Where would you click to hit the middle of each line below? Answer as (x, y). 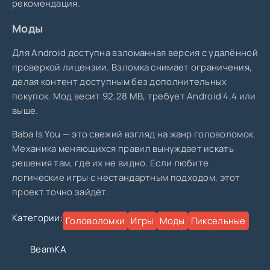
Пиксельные (218, 221)
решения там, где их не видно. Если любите (111, 163)
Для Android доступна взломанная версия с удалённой (135, 52)
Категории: (37, 218)
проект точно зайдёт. (61, 192)
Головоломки (96, 221)
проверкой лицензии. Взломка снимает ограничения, (132, 67)
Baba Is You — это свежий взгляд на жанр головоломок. (134, 134)
